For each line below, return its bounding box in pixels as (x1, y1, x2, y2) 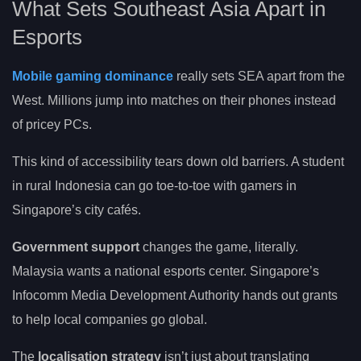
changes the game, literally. (139, 240, 298, 255)
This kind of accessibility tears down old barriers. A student (12, 155, 344, 169)
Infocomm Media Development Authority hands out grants (12, 288, 338, 303)
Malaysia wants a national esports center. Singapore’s (12, 264, 319, 279)
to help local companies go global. (12, 313, 207, 327)
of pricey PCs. (12, 118, 92, 132)
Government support (12, 240, 139, 255)
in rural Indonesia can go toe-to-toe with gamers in (12, 179, 297, 193)
